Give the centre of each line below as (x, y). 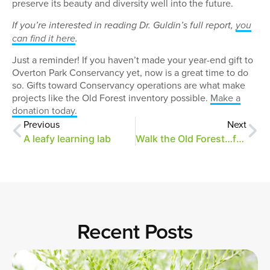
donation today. (45, 110)
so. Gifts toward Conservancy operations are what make (129, 85)
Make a (225, 97)
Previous (42, 124)
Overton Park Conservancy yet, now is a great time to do (130, 72)
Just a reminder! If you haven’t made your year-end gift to (133, 59)
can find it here (44, 39)
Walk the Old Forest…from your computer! (240, 138)
